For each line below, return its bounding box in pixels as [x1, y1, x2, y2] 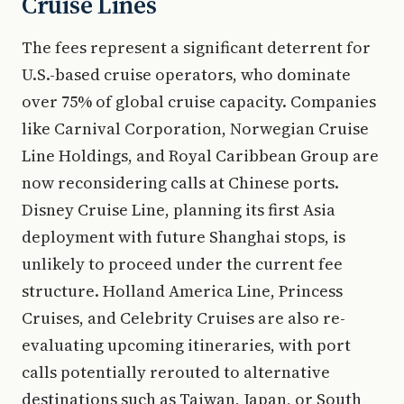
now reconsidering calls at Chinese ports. [22, 171, 339, 194]
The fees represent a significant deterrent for [22, 36, 371, 59]
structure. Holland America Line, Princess [22, 280, 343, 302]
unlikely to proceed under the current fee [22, 252, 343, 275]
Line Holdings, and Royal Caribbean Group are [22, 144, 379, 167]
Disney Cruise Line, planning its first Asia [22, 198, 335, 221]
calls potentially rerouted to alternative [22, 361, 330, 383]
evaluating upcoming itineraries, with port [22, 334, 351, 356]
